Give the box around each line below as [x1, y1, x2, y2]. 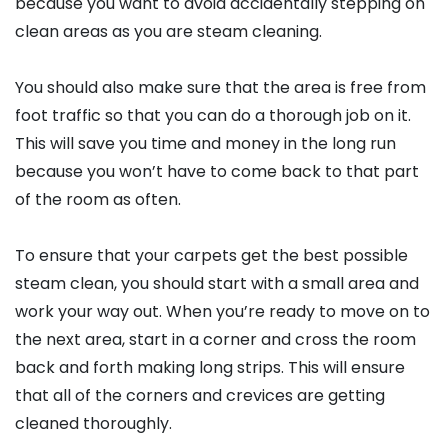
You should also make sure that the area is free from [15, 76, 426, 100]
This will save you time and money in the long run [15, 132, 396, 156]
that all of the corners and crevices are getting [15, 384, 385, 408]
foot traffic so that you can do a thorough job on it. [15, 104, 411, 128]
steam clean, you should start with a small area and [15, 272, 419, 296]
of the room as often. [15, 188, 181, 212]
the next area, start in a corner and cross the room [15, 328, 416, 352]
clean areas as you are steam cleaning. [15, 20, 322, 44]
